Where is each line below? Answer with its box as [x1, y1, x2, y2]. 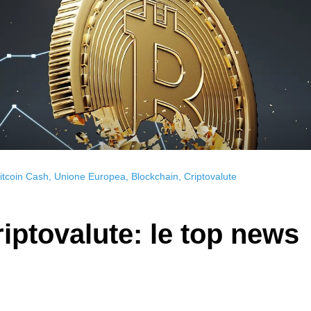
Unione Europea [54, 171, 126, 183]
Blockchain [131, 171, 178, 183]
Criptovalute [184, 171, 237, 183]
